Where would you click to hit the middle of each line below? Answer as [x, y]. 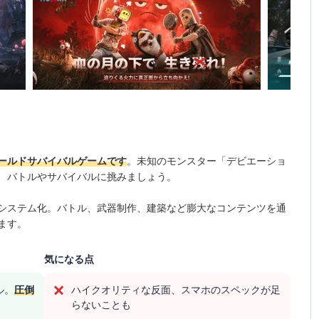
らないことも [101, 304]
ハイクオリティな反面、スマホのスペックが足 [176, 289]
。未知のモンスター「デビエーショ [207, 161]
